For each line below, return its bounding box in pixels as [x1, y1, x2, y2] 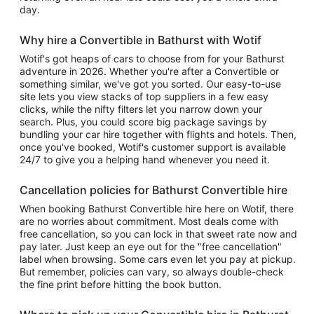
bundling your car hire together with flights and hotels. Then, [20, 128, 296, 140]
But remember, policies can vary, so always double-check [20, 266, 284, 278]
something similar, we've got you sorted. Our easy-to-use [20, 78, 281, 90]
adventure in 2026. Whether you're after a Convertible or [20, 65, 279, 77]
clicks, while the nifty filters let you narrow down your [20, 103, 262, 115]
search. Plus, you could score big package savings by [20, 116, 267, 128]
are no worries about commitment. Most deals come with [20, 215, 278, 227]
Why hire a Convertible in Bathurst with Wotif [20, 33, 261, 47]
